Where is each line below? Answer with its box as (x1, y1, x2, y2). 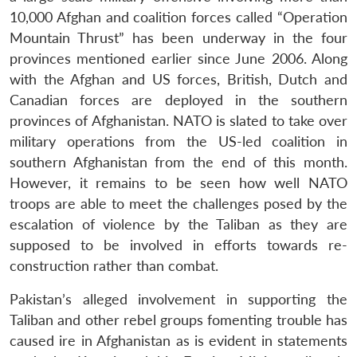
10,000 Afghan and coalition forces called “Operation (10, 8, 347, 25)
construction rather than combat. (10, 257, 218, 274)
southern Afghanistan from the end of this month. (10, 153, 347, 171)
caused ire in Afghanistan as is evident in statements (10, 331, 347, 349)
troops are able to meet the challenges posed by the (10, 194, 347, 212)
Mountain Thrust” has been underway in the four (10, 29, 347, 46)
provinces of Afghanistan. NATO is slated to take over (10, 112, 347, 129)
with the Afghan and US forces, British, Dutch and (10, 70, 347, 88)
